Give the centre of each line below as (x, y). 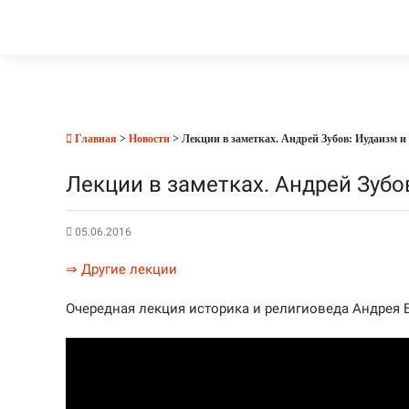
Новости (149, 139)
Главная (94, 139)
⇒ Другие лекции (121, 269)
